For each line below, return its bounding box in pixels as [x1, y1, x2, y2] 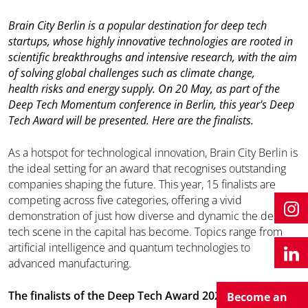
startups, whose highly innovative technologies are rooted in [8, 34, 293, 49]
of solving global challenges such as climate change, [8, 65, 255, 80]
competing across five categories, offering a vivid [8, 192, 242, 208]
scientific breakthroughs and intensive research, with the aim [8, 49, 297, 65]
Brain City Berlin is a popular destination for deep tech [8, 18, 267, 33]
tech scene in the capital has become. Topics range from [8, 224, 283, 239]
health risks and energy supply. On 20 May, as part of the [8, 81, 280, 96]
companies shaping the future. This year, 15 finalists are [8, 177, 276, 192]
